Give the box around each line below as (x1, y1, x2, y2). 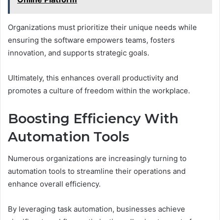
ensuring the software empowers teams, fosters (8, 35, 175, 45)
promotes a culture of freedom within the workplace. (8, 85, 190, 95)
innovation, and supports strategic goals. (8, 48, 149, 57)
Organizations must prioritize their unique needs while (8, 22, 197, 32)
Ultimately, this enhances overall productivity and (8, 73, 178, 82)
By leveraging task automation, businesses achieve (8, 204, 185, 214)
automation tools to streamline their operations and (8, 166, 186, 176)
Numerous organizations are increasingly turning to (8, 154, 187, 164)
